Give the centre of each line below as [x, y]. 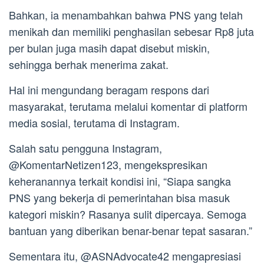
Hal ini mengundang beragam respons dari [109, 89]
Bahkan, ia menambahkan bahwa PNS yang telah [126, 14]
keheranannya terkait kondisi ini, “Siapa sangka [120, 181]
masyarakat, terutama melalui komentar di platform [128, 106]
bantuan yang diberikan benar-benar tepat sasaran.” [131, 230]
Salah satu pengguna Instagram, [85, 148]
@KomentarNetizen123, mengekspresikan [108, 164]
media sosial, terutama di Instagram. [94, 122]
